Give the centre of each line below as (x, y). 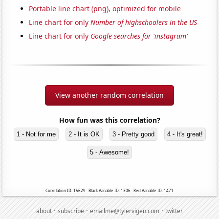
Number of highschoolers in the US (144, 22)
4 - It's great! (185, 134)
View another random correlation (109, 95)
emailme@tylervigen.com (125, 211)
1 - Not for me (36, 134)
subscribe (71, 211)
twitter (174, 211)
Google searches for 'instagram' (139, 36)
